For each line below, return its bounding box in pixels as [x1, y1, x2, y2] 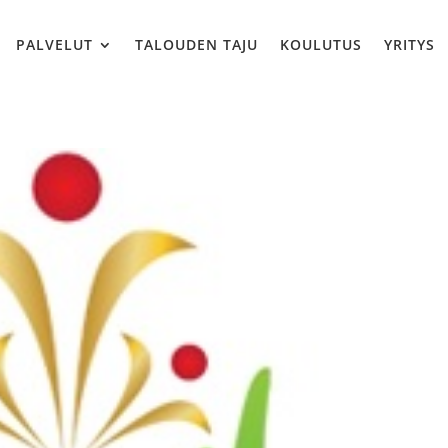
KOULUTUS [280, 34, 363, 54]
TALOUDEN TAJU [135, 34, 259, 54]
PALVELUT [16, 34, 94, 54]
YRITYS [384, 34, 436, 54]
